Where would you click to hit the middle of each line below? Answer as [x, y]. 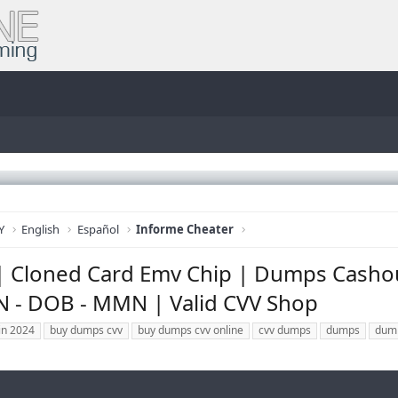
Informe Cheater [185, 229]
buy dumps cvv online [191, 330]
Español [98, 229]
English [41, 229]
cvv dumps [285, 330]
